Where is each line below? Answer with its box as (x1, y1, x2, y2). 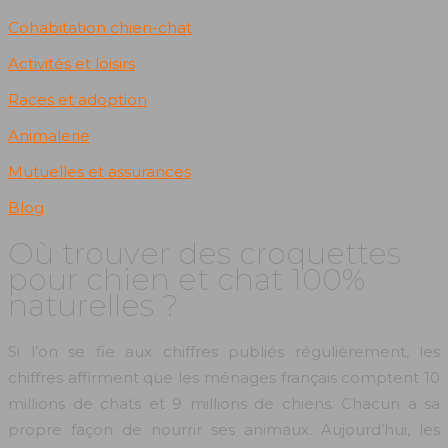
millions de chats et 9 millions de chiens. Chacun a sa (8, 394, 440, 414)
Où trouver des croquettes (8, 235, 401, 273)
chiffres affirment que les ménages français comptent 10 (8, 368, 440, 388)
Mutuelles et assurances (8, 162, 191, 181)
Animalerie (8, 126, 90, 145)
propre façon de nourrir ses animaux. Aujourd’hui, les (8, 420, 440, 440)
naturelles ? (8, 287, 179, 325)
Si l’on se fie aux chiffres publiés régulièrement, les (8, 342, 440, 362)
